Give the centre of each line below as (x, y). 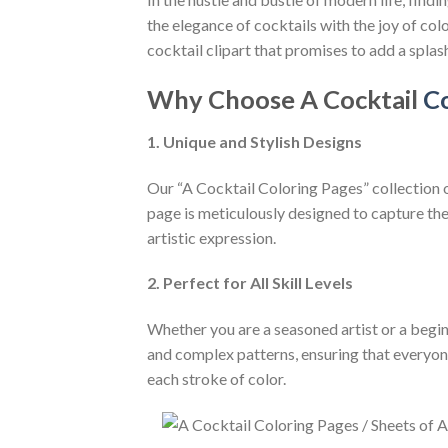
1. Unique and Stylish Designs (254, 141)
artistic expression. (211, 237)
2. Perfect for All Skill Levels (250, 283)
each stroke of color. (216, 379)
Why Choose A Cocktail (285, 99)
